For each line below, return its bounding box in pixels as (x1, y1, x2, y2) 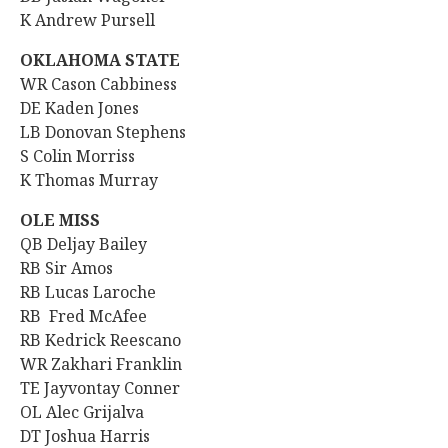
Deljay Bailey (47, 233, 151, 255)
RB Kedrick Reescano (20, 329, 185, 351)
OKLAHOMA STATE (20, 49, 184, 71)
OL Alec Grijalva (20, 401, 148, 423)
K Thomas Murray (20, 169, 158, 191)
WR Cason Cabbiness (20, 73, 181, 95)
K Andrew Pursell (20, 9, 155, 31)
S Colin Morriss (20, 145, 135, 167)
